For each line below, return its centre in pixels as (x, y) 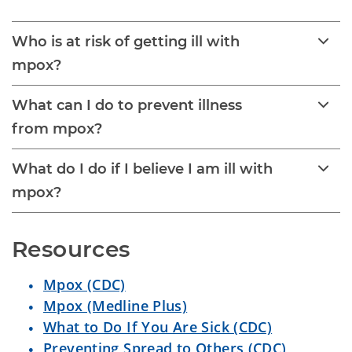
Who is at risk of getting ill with (126, 42)
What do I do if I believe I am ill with (142, 169)
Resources (71, 249)
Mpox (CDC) (84, 284)
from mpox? (57, 129)
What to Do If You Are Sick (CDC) (158, 327)
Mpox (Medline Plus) (115, 306)
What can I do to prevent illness (127, 105)
